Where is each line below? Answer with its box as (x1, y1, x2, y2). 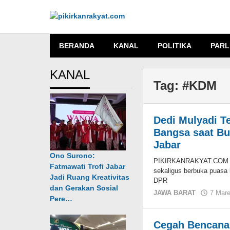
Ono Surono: (50, 151, 95, 160)
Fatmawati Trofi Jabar (50, 162, 125, 170)
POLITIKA (158, 42, 191, 50)
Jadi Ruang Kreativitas (50, 173, 129, 181)
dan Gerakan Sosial (50, 184, 118, 192)
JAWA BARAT (154, 189, 196, 197)
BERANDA (59, 42, 94, 50)
